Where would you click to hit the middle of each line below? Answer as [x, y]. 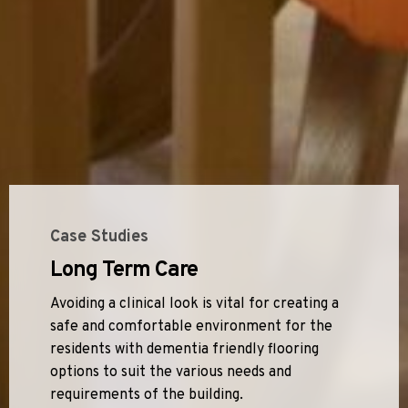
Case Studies [99, 237]
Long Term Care [124, 270]
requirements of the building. [147, 395]
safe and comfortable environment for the [191, 326]
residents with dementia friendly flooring [184, 349]
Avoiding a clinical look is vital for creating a [194, 304]
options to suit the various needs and [171, 372]
